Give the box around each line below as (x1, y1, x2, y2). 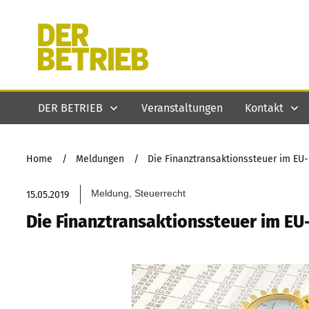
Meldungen (76, 153, 124, 165)
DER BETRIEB (38, 101, 103, 114)
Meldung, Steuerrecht (91, 188, 186, 199)
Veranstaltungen (141, 101, 223, 114)
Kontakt (245, 101, 283, 114)
